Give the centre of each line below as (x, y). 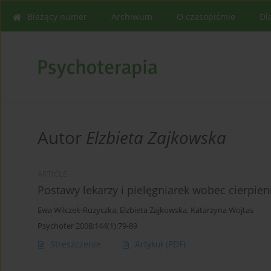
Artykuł (150, 244)
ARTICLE (52, 174)
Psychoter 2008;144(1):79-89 (87, 226)
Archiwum (132, 17)
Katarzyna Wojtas (222, 211)
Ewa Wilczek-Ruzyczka (77, 211)
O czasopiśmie (206, 17)
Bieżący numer (57, 17)
